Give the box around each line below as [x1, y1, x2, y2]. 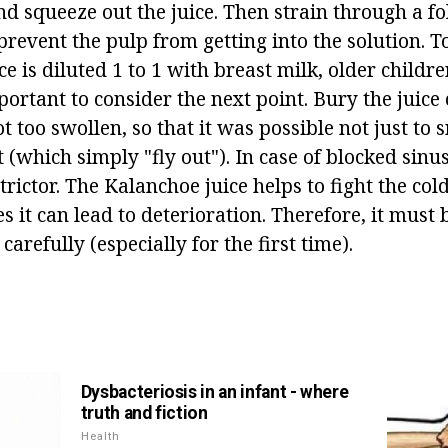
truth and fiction [80, 403, 208, 423]
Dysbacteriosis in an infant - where [80, 382, 349, 402]
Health [80, 430, 121, 443]
